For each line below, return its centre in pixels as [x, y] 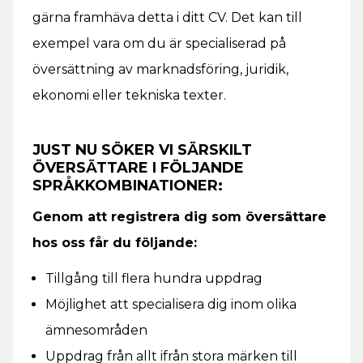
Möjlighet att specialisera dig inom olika [171, 304]
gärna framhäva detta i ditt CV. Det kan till [167, 17]
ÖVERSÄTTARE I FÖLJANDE [138, 168]
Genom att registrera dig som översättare [179, 217]
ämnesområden [96, 330]
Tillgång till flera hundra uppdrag [154, 278]
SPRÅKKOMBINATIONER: [128, 186]
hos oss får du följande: [115, 243]
